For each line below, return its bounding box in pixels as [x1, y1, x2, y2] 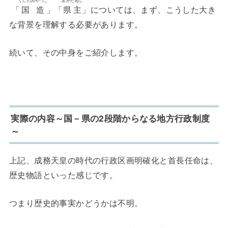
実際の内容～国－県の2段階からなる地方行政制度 [11, 112, 210, 125]
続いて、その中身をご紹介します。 [9, 46, 143, 59]
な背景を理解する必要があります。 [9, 18, 143, 31]
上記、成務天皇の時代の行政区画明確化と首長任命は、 [9, 153, 218, 166]
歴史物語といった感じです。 [9, 168, 118, 181]
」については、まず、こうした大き [82, 3, 216, 16]
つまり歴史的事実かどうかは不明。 [9, 196, 143, 209]
